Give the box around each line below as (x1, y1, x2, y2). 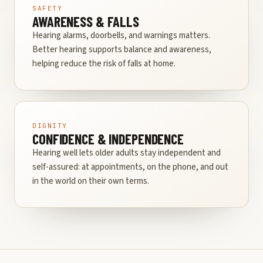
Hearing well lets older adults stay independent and (32, 147, 221, 160)
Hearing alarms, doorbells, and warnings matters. (32, 29, 210, 42)
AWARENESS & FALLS (32, 13, 139, 31)
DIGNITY (32, 122, 68, 130)
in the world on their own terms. (32, 175, 149, 188)
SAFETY (32, 4, 63, 13)
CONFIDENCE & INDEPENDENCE (32, 130, 184, 148)
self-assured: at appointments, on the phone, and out (32, 161, 228, 174)
